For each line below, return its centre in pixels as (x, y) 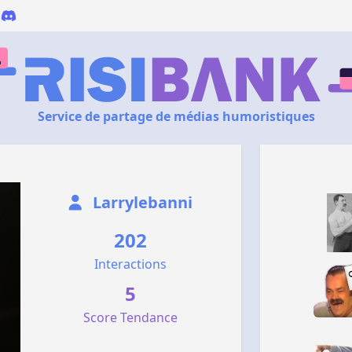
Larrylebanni (141, 202)
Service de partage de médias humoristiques (176, 116)
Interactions (131, 264)
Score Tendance (131, 317)
